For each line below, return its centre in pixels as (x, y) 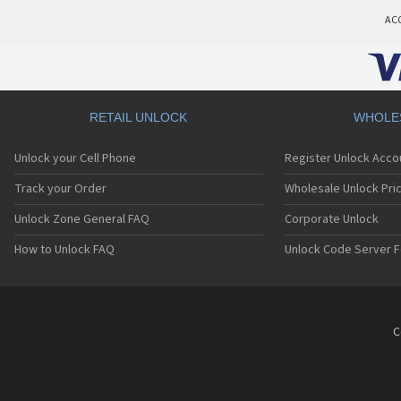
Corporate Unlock (331, 220)
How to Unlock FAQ (64, 250)
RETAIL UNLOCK (139, 118)
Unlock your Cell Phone (75, 159)
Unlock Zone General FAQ (82, 220)
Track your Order (60, 189)
